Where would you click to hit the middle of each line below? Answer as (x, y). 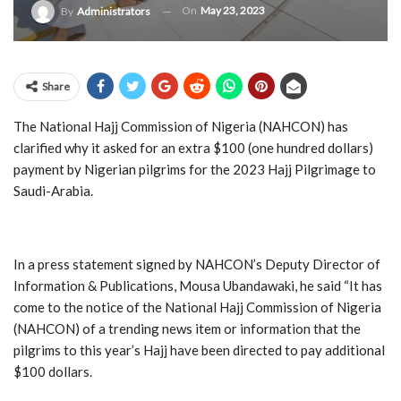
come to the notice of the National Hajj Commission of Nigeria (197, 307)
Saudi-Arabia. (53, 191)
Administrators (114, 11)
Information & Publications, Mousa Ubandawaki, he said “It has (198, 286)
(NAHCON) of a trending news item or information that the (187, 328)
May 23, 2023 (233, 11)
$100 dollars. (53, 371)
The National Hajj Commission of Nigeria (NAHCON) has (181, 126)
